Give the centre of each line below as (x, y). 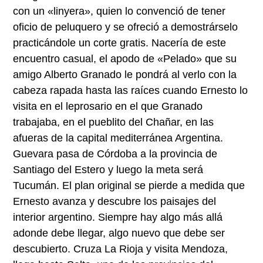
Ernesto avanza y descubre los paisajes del (115, 201)
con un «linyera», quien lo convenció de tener (119, 11)
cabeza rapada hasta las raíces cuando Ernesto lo (131, 90)
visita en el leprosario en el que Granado (108, 106)
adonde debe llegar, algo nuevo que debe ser (119, 233)
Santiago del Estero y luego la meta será (108, 169)
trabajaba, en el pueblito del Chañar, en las (114, 122)
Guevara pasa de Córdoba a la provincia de (115, 154)
